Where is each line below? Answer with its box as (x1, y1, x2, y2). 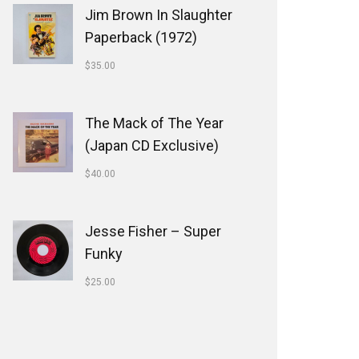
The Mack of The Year (85, 115, 224, 131)
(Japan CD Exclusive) (85, 137, 219, 154)
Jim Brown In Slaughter (85, 6, 232, 23)
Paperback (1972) (85, 29, 197, 46)
